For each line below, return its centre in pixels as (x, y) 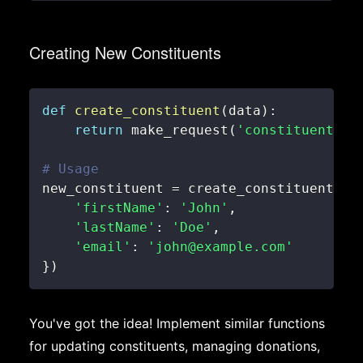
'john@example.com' (220, 247)
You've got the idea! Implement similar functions (177, 323)
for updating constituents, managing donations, (175, 346)
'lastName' (115, 227)
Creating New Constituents (125, 52)
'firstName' (119, 208)
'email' (103, 247)
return (99, 130)
